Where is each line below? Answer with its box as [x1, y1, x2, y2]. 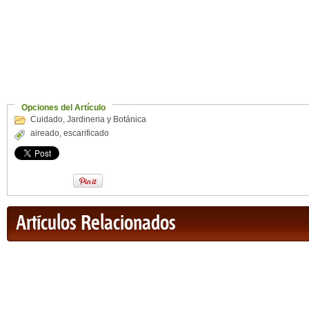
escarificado [63, 128, 109, 139]
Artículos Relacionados [16, 212, 176, 236]
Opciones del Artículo [21, 103, 106, 113]
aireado [30, 128, 59, 139]
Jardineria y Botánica [67, 114, 146, 125]
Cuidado [30, 114, 63, 125]
